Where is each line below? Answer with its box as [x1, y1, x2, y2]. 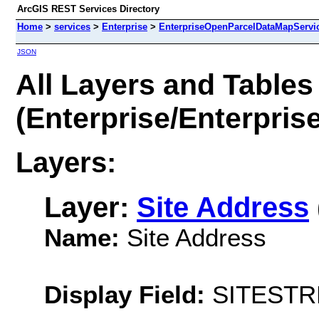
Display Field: [44, 280, 205, 308]
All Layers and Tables [16, 68, 313, 101]
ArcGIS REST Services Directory [17, 4, 159, 14]
